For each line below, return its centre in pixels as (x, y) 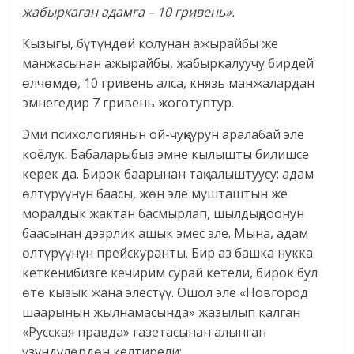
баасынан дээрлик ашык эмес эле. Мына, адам (166, 233)
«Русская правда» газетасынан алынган (145, 332)
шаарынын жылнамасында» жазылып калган (162, 313)
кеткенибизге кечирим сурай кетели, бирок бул (170, 273)
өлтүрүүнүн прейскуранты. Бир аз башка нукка (168, 253)
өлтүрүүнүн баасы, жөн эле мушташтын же (155, 194)
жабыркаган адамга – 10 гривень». (129, 12)
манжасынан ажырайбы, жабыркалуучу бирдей (168, 64)
